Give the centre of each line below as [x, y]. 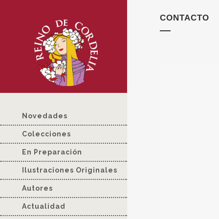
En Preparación [52, 152]
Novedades [45, 116]
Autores [37, 188]
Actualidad [44, 207]
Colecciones [46, 134]
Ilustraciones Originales [70, 170]
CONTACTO [185, 18]
